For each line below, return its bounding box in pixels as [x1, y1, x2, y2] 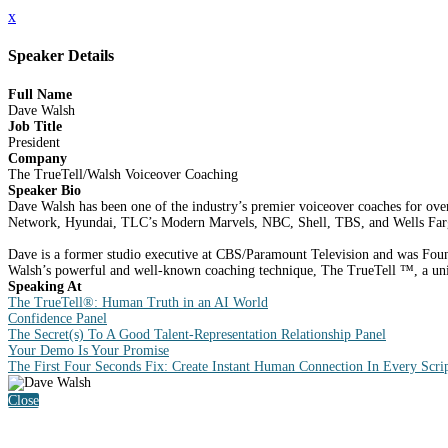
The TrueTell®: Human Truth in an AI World [8, 294, 268, 310]
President [8, 134, 60, 150]
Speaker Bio [8, 182, 81, 198]
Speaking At [8, 278, 82, 294]
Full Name [8, 86, 72, 102]
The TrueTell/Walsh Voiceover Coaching [8, 166, 238, 182]
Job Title [8, 118, 62, 134]
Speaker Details [8, 47, 114, 65]
